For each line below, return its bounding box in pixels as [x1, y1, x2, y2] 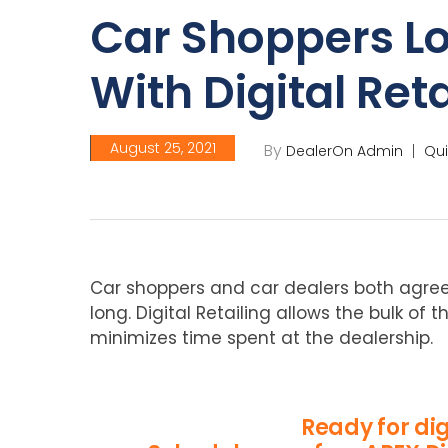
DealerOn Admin [286, 141, 403, 161]
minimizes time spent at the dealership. [90, 326, 433, 350]
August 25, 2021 [110, 138, 216, 158]
